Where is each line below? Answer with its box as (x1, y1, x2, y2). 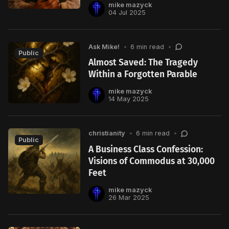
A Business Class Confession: (88, 144, 203, 155)
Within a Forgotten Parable (88, 69, 198, 80)
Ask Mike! (88, 42, 120, 51)
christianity (88, 129, 126, 138)
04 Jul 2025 (108, 8, 146, 16)
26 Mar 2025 (108, 194, 149, 202)
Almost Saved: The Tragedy (88, 57, 198, 68)
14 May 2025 (108, 95, 149, 103)
